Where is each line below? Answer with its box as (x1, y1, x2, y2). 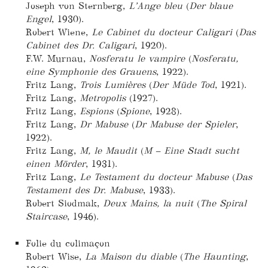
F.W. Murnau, (25, 53, 89, 65)
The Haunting (182, 250, 246, 262)
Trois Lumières (79, 79, 145, 91)
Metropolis (79, 92, 126, 104)
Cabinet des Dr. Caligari (25, 39, 135, 51)
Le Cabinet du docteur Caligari (91, 26, 232, 38)
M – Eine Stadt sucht (143, 145, 239, 157)
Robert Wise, (25, 250, 85, 262)
